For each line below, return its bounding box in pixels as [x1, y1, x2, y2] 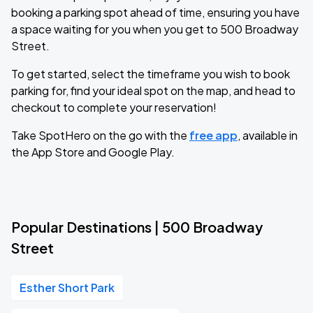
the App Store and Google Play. [11, 145, 175, 159]
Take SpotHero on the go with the [11, 128, 189, 143]
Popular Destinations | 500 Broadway [11, 218, 263, 235]
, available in [238, 128, 298, 143]
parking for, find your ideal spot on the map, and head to [11, 83, 296, 98]
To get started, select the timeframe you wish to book [11, 66, 290, 81]
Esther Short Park [20, 280, 115, 295]
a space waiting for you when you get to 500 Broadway [11, 22, 298, 36]
